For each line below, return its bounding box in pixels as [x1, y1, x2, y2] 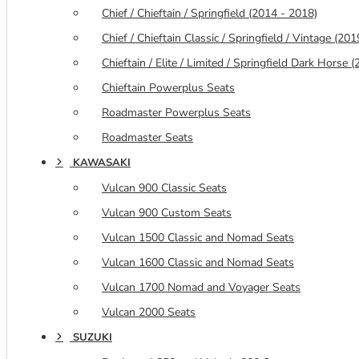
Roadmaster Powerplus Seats [102, 104, 251, 120]
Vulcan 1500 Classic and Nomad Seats [102, 229, 294, 245]
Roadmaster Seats [102, 129, 193, 145]
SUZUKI [73, 329, 112, 345]
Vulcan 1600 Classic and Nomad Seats [102, 254, 294, 270]
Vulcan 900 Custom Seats [102, 204, 232, 220]
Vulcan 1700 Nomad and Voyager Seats [102, 279, 301, 295]
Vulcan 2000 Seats [102, 304, 196, 320]
